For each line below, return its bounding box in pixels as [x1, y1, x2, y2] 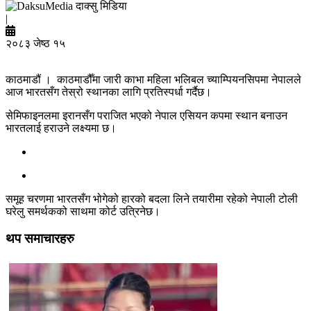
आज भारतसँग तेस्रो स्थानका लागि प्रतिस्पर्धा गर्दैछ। [6, 86, 212, 99]
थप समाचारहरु [6, 231, 74, 246]
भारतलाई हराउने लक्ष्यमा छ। [6, 122, 117, 135]
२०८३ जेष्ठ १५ [6, 37, 65, 50]
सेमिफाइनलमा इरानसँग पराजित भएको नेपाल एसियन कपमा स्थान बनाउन [6, 110, 287, 122]
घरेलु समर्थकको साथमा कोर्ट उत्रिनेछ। [6, 205, 160, 218]
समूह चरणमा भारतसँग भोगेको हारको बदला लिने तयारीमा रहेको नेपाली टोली [6, 193, 298, 205]
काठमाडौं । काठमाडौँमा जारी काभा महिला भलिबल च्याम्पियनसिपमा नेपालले [6, 74, 301, 86]
